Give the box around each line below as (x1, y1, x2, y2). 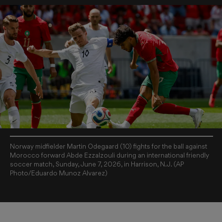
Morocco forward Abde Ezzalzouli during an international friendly (10, 151, 209, 160)
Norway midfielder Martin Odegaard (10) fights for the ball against (10, 142, 207, 151)
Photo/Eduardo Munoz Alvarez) (10, 169, 108, 177)
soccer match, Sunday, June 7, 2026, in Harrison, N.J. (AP (10, 160, 184, 168)
